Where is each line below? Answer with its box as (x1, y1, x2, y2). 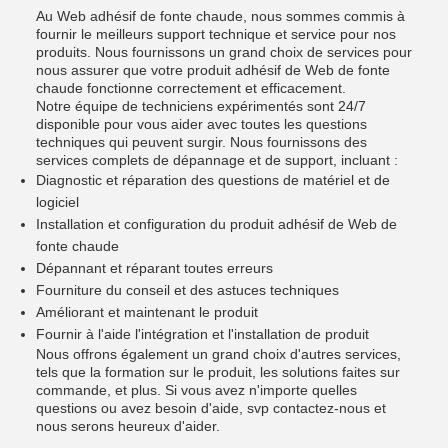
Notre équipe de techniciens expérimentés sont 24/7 (36, 98, 366, 114)
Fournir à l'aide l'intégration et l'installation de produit (36, 326, 369, 342)
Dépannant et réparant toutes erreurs (36, 260, 273, 276)
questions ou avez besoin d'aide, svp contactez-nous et (36, 400, 386, 416)
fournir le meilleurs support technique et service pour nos (36, 26, 396, 42)
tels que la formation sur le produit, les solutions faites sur (36, 364, 400, 380)
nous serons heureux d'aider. (36, 418, 220, 434)
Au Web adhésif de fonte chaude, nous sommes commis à (36, 8, 405, 24)
